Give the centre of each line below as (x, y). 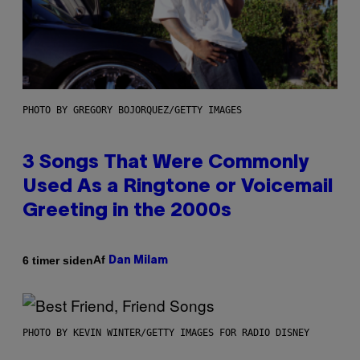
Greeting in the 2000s (127, 212)
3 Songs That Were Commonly (166, 164)
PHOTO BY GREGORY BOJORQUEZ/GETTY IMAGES (132, 110)
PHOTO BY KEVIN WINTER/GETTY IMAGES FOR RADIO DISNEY (166, 333)
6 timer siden (58, 260)
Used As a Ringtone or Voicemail (178, 188)
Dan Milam (138, 261)
